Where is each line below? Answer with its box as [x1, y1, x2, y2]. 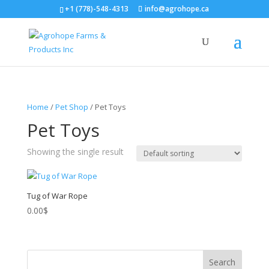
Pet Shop [55, 101, 88, 112]
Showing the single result [26, 146, 124, 157]
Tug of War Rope [26, 190, 88, 201]
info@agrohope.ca [145, 4, 210, 14]
